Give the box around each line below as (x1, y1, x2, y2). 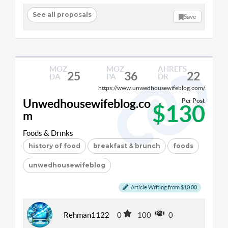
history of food (28, 142, 80, 150)
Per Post (182, 97, 205, 104)
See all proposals (32, 11, 92, 18)
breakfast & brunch (93, 142, 160, 150)
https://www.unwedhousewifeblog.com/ (98, 84, 205, 91)
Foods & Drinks (23, 129, 73, 137)
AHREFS (157, 64, 187, 73)
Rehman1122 (64, 210, 109, 219)
